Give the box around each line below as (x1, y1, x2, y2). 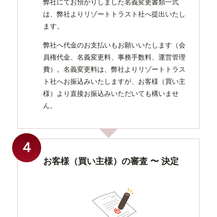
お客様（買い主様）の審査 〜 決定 (43, 156, 179, 166)
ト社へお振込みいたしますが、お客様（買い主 (43, 77, 186, 85)
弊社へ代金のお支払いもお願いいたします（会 (43, 41, 186, 49)
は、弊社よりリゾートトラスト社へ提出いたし (43, 10, 186, 18)
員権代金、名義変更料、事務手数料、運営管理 (43, 53, 186, 61)
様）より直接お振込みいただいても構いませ (43, 89, 179, 97)
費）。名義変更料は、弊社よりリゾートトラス (43, 65, 186, 73)
